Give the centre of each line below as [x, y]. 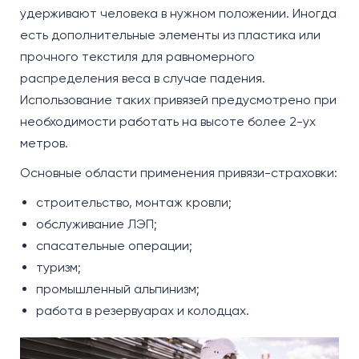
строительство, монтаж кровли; [134, 203]
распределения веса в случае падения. [143, 79]
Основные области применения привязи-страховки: [179, 173]
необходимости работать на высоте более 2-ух [168, 122]
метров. [44, 143]
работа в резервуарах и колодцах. [143, 311]
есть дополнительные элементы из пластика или [170, 35]
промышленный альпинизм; [118, 289]
